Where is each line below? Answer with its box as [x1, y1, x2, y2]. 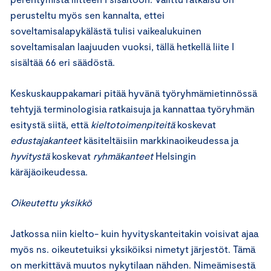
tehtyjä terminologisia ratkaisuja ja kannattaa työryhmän [10, 103, 255, 115]
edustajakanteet [10, 134, 81, 146]
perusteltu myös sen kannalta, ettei [10, 9, 165, 21]
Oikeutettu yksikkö [10, 197, 92, 209]
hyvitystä [10, 150, 50, 162]
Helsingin [153, 150, 196, 162]
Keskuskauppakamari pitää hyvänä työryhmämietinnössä [10, 87, 257, 99]
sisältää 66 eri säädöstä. [10, 56, 115, 68]
